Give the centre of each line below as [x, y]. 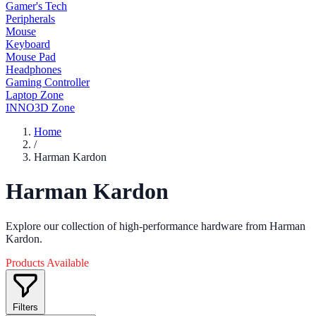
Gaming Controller [48, 82]
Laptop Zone [35, 95]
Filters [25, 307]
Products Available [47, 262]
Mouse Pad [31, 57]
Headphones [34, 69]
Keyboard [28, 44]
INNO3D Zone [40, 108]
